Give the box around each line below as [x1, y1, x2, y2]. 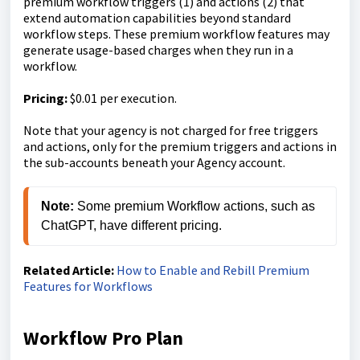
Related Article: [23, 262, 114, 279]
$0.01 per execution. [70, 90, 177, 107]
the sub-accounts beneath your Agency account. [23, 154, 288, 171]
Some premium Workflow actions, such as [74, 199, 315, 214]
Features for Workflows [23, 278, 153, 295]
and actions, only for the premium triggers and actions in [23, 138, 337, 155]
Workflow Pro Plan [23, 325, 183, 351]
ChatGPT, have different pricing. [41, 219, 222, 233]
